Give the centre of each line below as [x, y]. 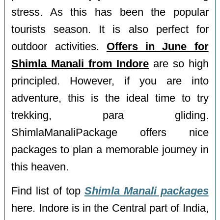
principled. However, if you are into [110, 81]
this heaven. [40, 167]
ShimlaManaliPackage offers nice [110, 133]
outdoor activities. [59, 47]
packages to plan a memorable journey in [110, 150]
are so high [179, 64]
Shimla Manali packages [146, 191]
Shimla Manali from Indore [80, 64]
